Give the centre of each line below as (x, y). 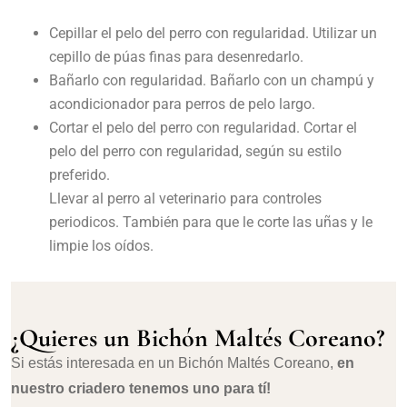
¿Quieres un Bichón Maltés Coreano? (198, 338)
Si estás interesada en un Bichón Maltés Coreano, (174, 363)
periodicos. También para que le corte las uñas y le (211, 223)
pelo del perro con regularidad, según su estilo (195, 152)
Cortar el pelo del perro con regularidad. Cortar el (203, 128)
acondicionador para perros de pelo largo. (182, 104)
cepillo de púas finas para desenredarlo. (176, 57)
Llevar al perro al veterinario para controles (185, 199)
